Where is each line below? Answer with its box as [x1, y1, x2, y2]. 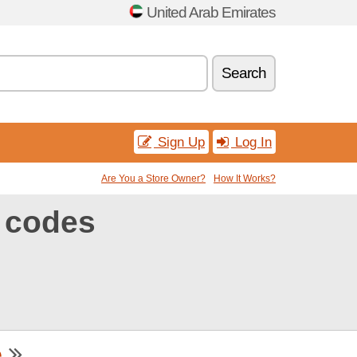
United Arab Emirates [147, 4, 276, 21]
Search [222, 65, 266, 81]
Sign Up [154, 134, 205, 150]
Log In [231, 134, 272, 150]
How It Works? [214, 173, 276, 184]
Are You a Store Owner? [101, 173, 206, 184]
